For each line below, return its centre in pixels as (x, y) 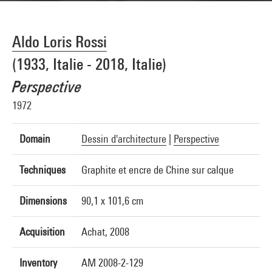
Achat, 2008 (105, 232)
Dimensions (43, 201)
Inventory (38, 263)
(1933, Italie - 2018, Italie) (89, 64)
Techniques (42, 170)
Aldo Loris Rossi (59, 42)
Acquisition (42, 232)
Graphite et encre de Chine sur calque (158, 170)
